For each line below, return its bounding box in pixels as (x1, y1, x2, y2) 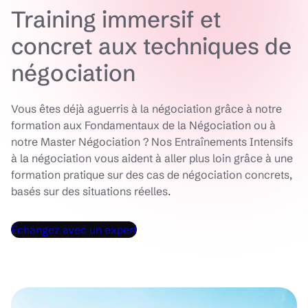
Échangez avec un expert (11, 223, 137, 236)
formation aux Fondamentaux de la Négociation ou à (11, 118, 276, 132)
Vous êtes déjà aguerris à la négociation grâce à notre (11, 102, 282, 115)
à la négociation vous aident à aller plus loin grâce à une (11, 151, 293, 165)
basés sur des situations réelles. (11, 184, 170, 198)
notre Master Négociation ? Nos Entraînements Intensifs (11, 135, 293, 148)
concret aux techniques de (11, 32, 291, 60)
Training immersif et (11, 5, 221, 34)
